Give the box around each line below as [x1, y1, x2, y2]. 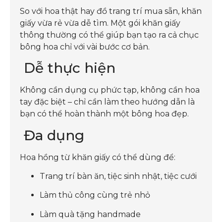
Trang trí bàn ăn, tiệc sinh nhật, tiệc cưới [40, 171, 197, 181]
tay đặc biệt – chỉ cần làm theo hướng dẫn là [20, 97, 195, 107]
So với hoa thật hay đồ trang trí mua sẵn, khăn [20, 6, 202, 16]
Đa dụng [20, 126, 84, 144]
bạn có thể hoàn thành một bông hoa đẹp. [20, 109, 189, 119]
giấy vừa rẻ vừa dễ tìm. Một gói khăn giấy [20, 18, 180, 28]
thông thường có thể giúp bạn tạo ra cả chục [20, 30, 199, 40]
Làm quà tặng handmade [40, 209, 141, 219]
